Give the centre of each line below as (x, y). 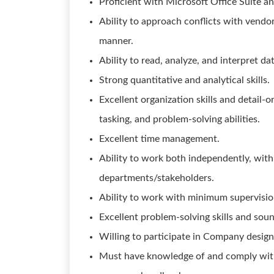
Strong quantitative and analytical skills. (184, 80)
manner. (116, 41)
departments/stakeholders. (157, 178)
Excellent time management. (159, 139)
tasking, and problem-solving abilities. (180, 119)
